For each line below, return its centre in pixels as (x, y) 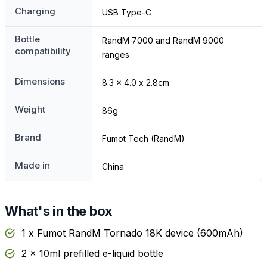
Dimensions (40, 82)
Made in (32, 166)
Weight (30, 110)
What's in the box (59, 211)
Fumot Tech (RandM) (143, 139)
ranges (116, 55)
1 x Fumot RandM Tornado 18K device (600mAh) (132, 233)
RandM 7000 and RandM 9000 (163, 41)
